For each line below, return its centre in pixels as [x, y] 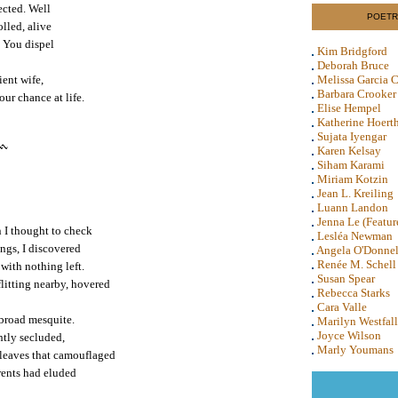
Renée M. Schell [357, 264]
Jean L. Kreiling [355, 193]
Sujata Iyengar [352, 136]
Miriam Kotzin [353, 179]
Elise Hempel [349, 108]
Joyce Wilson [349, 335]
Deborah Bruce [353, 65]
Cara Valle [342, 307]
